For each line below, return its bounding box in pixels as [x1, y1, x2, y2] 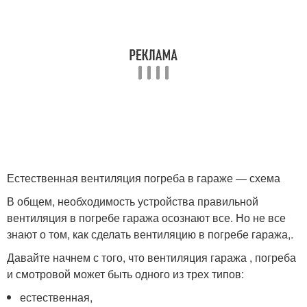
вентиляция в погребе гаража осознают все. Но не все [7, 209, 286, 225]
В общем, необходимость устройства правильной [7, 193, 258, 209]
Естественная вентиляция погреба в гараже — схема [7, 169, 280, 186]
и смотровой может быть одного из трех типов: [7, 265, 244, 282]
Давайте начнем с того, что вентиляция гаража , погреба [7, 249, 296, 265]
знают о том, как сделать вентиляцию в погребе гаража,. [7, 225, 293, 242]
